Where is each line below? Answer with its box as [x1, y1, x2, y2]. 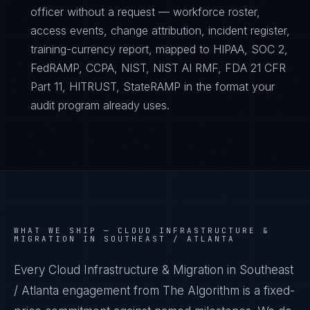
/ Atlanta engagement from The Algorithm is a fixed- [14, 284, 295, 298]
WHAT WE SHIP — [14, 226, 118, 235]
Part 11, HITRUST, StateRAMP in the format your [30, 80, 275, 93]
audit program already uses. [30, 98, 170, 112]
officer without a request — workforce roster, [30, 5, 260, 19]
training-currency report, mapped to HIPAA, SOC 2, [30, 42, 288, 56]
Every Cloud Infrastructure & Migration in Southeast [14, 263, 293, 277]
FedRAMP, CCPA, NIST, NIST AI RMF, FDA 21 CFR [30, 61, 286, 75]
